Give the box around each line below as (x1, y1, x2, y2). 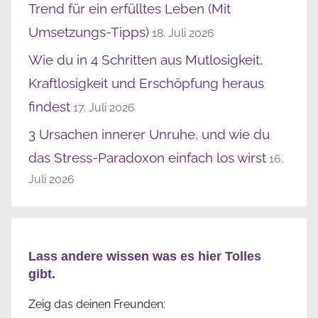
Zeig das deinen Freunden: (28, 297, 165, 312)
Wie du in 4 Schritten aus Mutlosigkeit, (28, 52, 263, 68)
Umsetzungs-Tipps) (28, 23, 149, 40)
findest (28, 99, 70, 115)
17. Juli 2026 (73, 101, 135, 115)
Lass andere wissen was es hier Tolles (28, 249, 261, 264)
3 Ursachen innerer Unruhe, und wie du (28, 126, 270, 143)
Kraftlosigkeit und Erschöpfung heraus (28, 75, 264, 92)
